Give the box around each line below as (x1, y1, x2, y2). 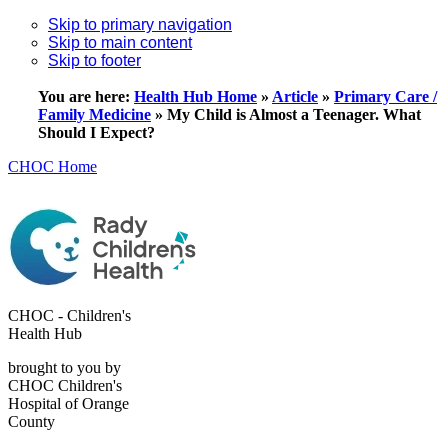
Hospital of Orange (8, 395, 129, 412)
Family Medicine (38, 106, 151, 123)
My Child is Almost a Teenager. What (167, 106, 421, 123)
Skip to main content (48, 34, 192, 51)
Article (272, 88, 318, 105)
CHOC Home (8, 158, 97, 175)
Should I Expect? (38, 124, 155, 141)
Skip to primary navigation (48, 16, 232, 33)
